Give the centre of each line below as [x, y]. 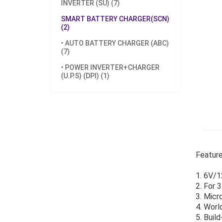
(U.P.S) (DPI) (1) [85, 76]
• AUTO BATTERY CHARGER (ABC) [115, 43]
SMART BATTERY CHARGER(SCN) [115, 19]
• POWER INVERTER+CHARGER [110, 67]
